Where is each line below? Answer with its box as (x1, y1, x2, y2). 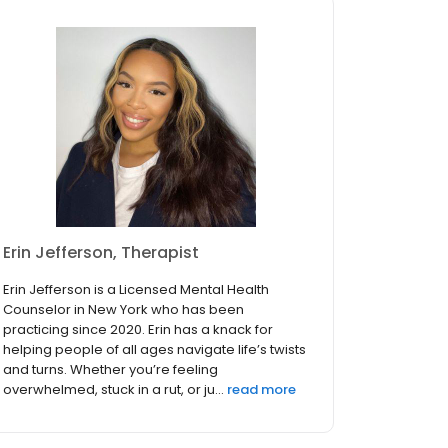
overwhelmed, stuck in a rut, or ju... (3, 380, 224, 400)
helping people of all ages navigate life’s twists (3, 340, 306, 360)
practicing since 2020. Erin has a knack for (3, 320, 273, 340)
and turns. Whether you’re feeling (3, 360, 218, 380)
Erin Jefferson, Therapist (3, 241, 199, 265)
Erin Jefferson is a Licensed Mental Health (3, 280, 269, 300)
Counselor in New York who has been (3, 300, 244, 320)
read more (227, 380, 296, 400)
